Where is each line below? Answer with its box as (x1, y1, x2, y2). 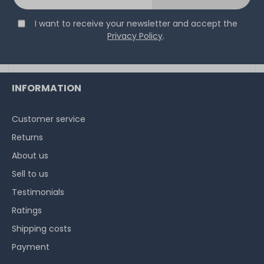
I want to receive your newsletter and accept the (34, 17, 237, 29)
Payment (12, 240, 49, 253)
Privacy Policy (107, 29, 163, 42)
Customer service (12, 113, 85, 125)
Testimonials (12, 186, 64, 198)
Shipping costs (12, 222, 71, 235)
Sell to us (12, 167, 48, 180)
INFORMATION (12, 81, 81, 95)
